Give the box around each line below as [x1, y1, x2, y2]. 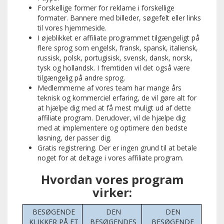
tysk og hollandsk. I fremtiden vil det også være [37, 63, 190, 73]
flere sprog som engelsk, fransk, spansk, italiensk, [37, 43, 198, 53]
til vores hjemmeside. [37, 23, 106, 33]
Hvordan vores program [40, 171, 183, 188]
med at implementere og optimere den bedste [37, 123, 187, 133]
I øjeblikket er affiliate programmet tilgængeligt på [37, 33, 199, 43]
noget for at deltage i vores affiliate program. [37, 153, 183, 163]
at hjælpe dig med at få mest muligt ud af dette [37, 103, 191, 113]
